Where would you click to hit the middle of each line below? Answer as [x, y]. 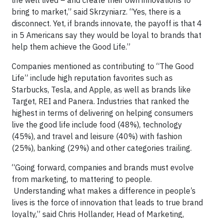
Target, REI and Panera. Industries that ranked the [100, 101]
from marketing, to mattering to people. [82, 179]
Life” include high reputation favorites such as [92, 78]
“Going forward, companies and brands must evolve [103, 167]
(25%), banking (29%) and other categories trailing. [102, 148]
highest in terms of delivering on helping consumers [102, 113]
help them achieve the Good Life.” [71, 47]
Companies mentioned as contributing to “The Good [103, 66]
